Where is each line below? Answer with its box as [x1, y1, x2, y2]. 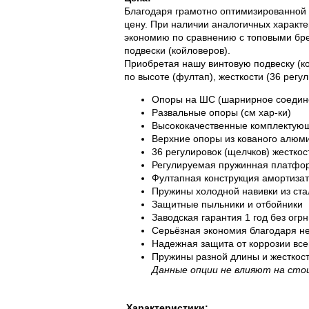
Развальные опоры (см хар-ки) [152, 107, 291, 118]
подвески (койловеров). [124, 45, 230, 56]
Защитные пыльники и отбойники [152, 199, 303, 210]
